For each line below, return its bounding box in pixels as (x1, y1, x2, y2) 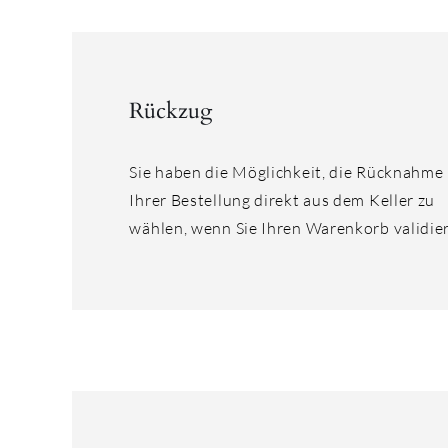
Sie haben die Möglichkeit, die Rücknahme (129, 162, 444, 183)
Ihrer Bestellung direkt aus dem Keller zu (129, 190, 436, 211)
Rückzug (129, 96, 213, 127)
